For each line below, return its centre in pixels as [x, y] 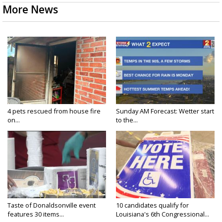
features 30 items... [36, 214]
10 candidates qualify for [152, 205]
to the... [127, 120]
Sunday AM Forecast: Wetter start [165, 111]
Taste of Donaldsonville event [52, 205]
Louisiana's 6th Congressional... [163, 214]
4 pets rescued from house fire [54, 111]
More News [30, 10]
